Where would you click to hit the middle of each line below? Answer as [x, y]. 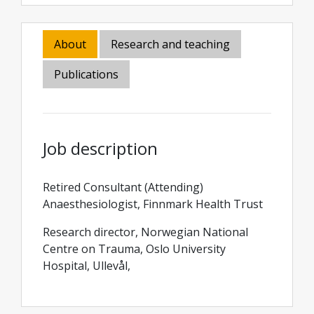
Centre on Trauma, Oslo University [134, 249]
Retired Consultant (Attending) [123, 187]
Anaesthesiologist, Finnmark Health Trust [153, 204]
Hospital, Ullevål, [88, 266]
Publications [86, 74]
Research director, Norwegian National [145, 232]
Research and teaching [170, 44]
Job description [100, 148]
